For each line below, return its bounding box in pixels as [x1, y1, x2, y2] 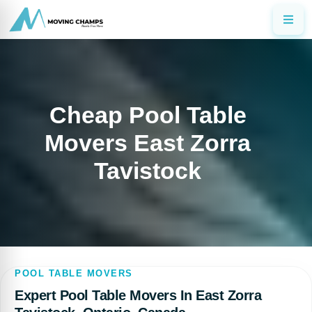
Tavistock [94, 157, 201, 184]
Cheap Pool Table [49, 102, 247, 128]
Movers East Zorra [45, 130, 251, 156]
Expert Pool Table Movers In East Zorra [15, 288, 261, 303]
